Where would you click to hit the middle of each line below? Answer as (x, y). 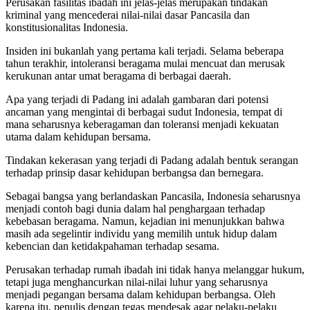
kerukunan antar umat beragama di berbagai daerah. (118, 75)
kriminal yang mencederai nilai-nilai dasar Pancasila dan (128, 15)
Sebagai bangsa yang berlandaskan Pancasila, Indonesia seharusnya (153, 196)
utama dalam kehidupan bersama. (78, 136)
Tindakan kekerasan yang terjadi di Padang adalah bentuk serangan (152, 160)
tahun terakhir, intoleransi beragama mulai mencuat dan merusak (145, 63)
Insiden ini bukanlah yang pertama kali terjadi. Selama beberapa (145, 51)
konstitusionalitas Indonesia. (67, 27)
